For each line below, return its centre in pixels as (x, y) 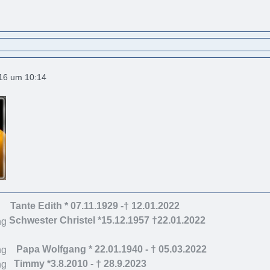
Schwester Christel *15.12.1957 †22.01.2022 (108, 221)
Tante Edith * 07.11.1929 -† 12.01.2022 (94, 206)
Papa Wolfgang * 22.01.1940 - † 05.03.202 (109, 249)
